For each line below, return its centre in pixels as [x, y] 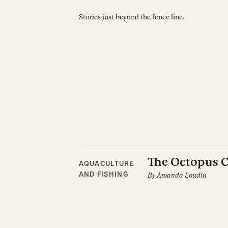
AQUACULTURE [106, 164]
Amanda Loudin [181, 175]
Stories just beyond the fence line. [131, 17]
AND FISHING [103, 175]
